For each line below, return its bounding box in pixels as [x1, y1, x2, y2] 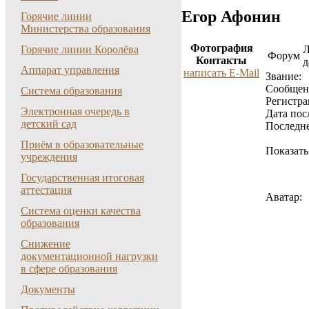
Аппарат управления [21, 64, 119, 76]
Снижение [21, 238, 70, 250]
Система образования [21, 85, 122, 97]
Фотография [190, 41, 253, 54]
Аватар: [266, 190, 302, 203]
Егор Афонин [181, 7, 281, 26]
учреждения [21, 151, 77, 163]
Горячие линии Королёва [21, 43, 139, 55]
